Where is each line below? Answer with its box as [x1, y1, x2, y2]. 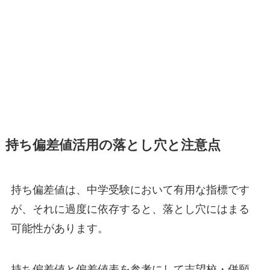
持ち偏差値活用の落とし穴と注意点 [5, 138, 221, 153]
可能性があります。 [10, 222, 108, 235]
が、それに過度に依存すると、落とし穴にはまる [10, 203, 250, 216]
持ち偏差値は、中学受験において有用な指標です [10, 184, 250, 196]
